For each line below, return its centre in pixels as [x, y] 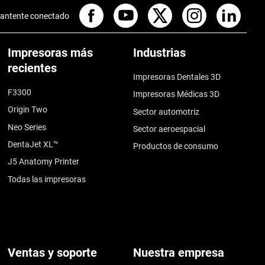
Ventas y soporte [53, 252]
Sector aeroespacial [169, 129]
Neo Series [27, 127]
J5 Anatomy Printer [44, 162]
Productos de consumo [176, 146]
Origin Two [28, 110]
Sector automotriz [167, 112]
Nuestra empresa [179, 252]
